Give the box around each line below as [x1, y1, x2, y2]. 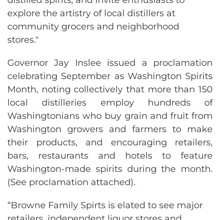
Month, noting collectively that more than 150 [7, 83, 213, 95]
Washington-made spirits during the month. [7, 163, 213, 174]
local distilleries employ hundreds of [7, 97, 213, 108]
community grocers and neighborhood [7, 21, 179, 32]
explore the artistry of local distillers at [7, 7, 175, 19]
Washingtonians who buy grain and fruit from [7, 110, 213, 121]
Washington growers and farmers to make [7, 123, 213, 135]
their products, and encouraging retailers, [7, 137, 213, 148]
